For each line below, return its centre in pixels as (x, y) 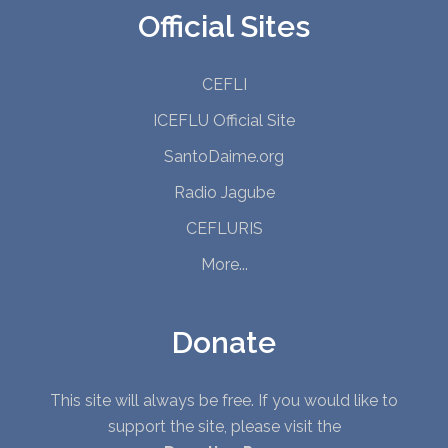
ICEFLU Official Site (224, 120)
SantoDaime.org (224, 156)
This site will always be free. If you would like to (224, 400)
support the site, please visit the (224, 426)
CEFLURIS (224, 228)
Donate (224, 342)
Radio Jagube (224, 192)
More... (224, 264)
